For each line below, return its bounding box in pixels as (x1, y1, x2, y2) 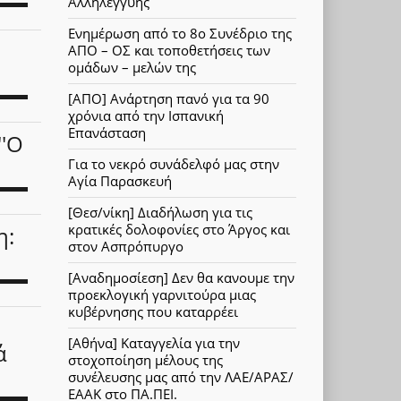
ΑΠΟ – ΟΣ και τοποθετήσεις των (68, 41, 270, 60)
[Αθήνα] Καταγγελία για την (68, 334, 240, 353)
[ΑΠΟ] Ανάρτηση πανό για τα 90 (68, 90, 269, 108)
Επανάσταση (68, 124, 146, 142)
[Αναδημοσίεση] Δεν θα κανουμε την (68, 269, 294, 287)
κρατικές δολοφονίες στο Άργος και (68, 220, 290, 239)
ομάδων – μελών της (68, 58, 196, 77)
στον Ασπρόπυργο (68, 237, 183, 256)
